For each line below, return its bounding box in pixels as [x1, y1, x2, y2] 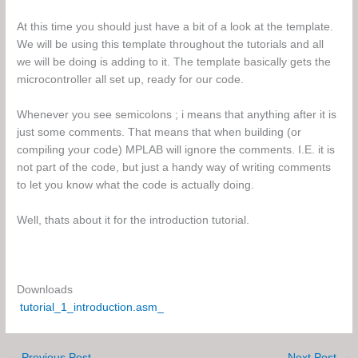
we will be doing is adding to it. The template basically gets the [17, 55, 332, 68]
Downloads [17, 284, 74, 296]
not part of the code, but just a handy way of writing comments [17, 161, 332, 173]
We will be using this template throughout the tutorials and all [17, 38, 324, 50]
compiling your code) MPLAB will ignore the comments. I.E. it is [17, 143, 336, 156]
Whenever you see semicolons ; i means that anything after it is [17, 108, 337, 121]
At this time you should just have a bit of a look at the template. [17, 20, 334, 33]
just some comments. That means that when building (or [17, 125, 302, 138]
